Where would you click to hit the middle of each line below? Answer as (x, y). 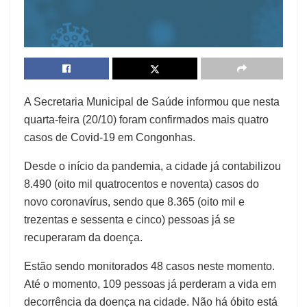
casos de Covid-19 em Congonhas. (110, 138)
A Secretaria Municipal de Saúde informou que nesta (152, 102)
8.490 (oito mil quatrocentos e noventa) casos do (142, 184)
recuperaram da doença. (83, 238)
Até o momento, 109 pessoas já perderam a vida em (150, 284)
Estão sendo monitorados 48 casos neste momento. (149, 267)
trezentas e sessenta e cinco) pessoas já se (130, 220)
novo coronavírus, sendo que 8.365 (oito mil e (134, 202)
